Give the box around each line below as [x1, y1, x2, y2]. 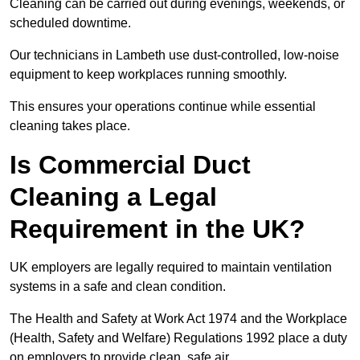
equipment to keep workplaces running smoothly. [10, 67, 287, 82]
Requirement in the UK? [10, 215, 305, 244]
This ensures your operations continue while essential [10, 100, 316, 114]
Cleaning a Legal [10, 182, 217, 212]
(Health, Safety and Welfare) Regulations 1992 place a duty [10, 331, 347, 346]
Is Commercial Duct [10, 150, 251, 180]
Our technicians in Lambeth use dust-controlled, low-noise [10, 48, 339, 63]
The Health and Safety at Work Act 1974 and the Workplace [10, 312, 347, 326]
